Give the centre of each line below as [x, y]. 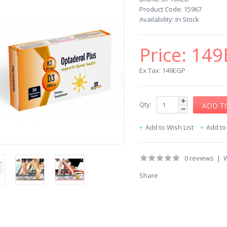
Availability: [157, 19]
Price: [165, 55]
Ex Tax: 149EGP [162, 70]
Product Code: [161, 9]
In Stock [186, 19]
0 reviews [199, 158]
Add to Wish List [169, 127]
